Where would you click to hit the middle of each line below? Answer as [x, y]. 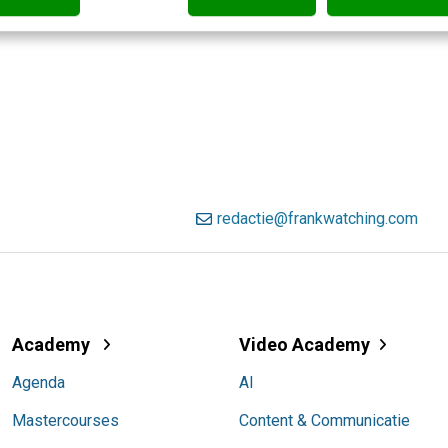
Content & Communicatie [324, 420]
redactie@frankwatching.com [317, 219]
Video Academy [304, 344]
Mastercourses [66, 420]
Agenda [39, 382]
